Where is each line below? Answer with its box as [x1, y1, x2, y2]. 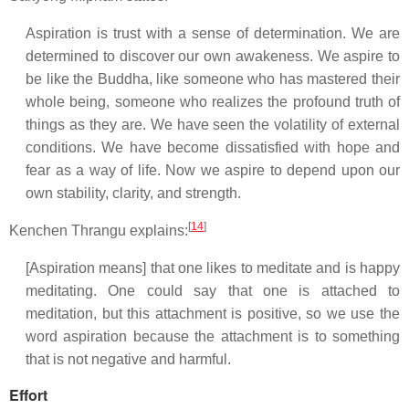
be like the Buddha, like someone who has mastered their [26, 71, 400, 87]
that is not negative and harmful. [26, 351, 231, 367]
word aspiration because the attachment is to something [26, 329, 400, 344]
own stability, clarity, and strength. [26, 185, 241, 201]
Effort [9, 384, 47, 405]
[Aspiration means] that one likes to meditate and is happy [26, 260, 400, 276]
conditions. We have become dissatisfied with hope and [26, 140, 400, 155]
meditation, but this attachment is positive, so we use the [26, 306, 400, 321]
